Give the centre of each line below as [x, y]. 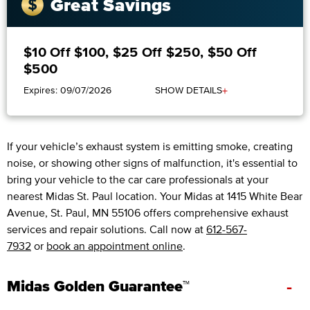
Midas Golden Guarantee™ [98, 286]
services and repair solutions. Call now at [107, 229]
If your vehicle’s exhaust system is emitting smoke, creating [150, 146]
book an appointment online [115, 246]
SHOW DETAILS [189, 91]
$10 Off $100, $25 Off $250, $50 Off [140, 52]
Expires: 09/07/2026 [67, 91]
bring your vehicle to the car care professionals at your [138, 180]
